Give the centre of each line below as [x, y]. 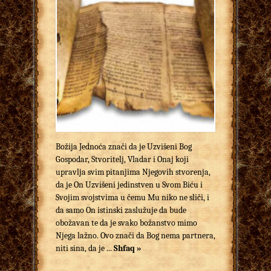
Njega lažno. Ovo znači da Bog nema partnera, [135, 236]
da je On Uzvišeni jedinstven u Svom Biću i [129, 185]
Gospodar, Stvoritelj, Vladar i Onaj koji [122, 160]
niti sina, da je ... [85, 249]
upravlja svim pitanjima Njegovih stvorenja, [134, 172]
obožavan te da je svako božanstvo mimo [126, 223]
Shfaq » [127, 249]
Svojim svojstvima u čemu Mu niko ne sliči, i [133, 198]
